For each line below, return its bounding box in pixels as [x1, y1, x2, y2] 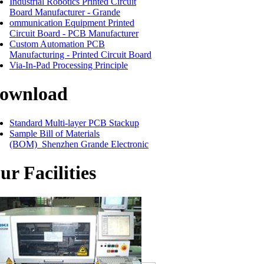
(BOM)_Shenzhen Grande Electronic [9, 138, 148, 149]
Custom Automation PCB [9, 38, 105, 49]
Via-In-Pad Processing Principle [9, 60, 128, 70]
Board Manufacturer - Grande [9, 6, 120, 17]
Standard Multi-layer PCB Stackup [9, 117, 139, 128]
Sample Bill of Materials [9, 128, 100, 138]
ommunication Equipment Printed [9, 17, 134, 28]
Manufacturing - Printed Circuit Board [9, 49, 151, 60]
